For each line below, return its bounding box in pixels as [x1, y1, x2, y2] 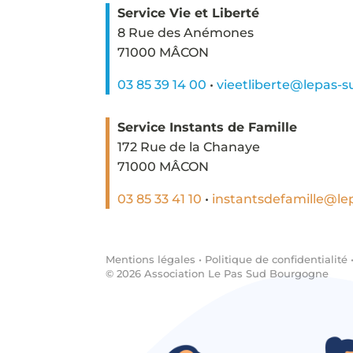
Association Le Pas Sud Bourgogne [141, 266, 329, 280]
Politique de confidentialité [205, 252, 348, 266]
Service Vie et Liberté [117, 5, 260, 20]
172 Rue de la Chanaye [117, 139, 261, 155]
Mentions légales [106, 252, 196, 266]
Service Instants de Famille [117, 120, 298, 136]
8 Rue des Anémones [117, 24, 255, 40]
